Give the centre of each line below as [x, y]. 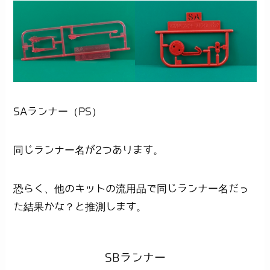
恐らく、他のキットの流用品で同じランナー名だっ [131, 188]
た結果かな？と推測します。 [80, 206]
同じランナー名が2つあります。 [89, 149]
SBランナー [135, 257]
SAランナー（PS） [58, 111]
